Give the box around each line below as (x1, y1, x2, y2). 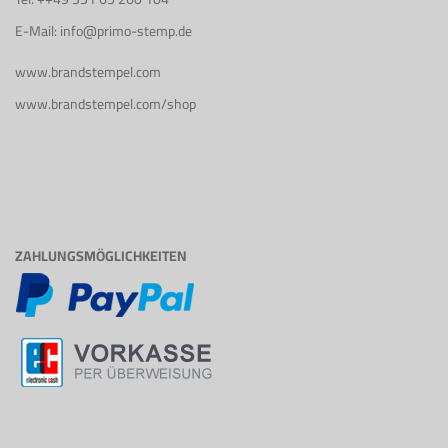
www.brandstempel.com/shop (15, 91, 196, 117)
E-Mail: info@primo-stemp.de (15, 18, 192, 44)
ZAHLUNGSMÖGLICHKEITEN (15, 243, 187, 269)
